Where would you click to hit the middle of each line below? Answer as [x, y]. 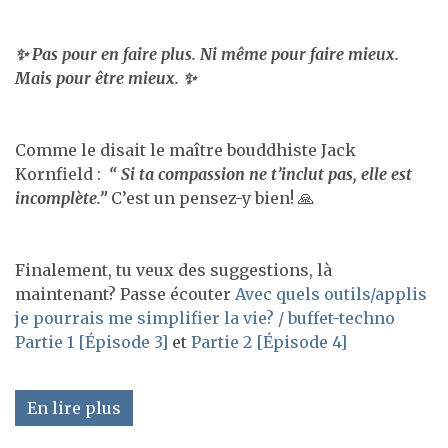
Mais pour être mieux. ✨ [105, 77]
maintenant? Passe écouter [125, 293]
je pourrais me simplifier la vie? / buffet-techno [205, 317]
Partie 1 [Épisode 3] [91, 341]
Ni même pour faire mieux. [299, 53]
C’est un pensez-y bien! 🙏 [212, 197]
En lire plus [74, 407]
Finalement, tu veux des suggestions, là [173, 269]
